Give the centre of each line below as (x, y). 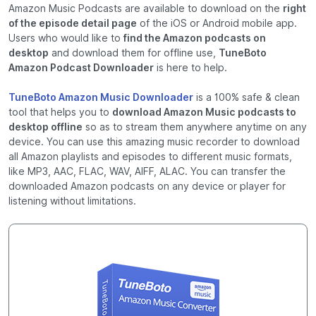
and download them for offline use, (134, 53)
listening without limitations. (72, 201)
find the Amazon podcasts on (195, 38)
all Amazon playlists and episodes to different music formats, (150, 157)
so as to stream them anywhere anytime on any (195, 127)
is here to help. (190, 68)
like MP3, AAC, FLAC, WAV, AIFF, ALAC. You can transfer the (147, 172)
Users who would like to (66, 38)
